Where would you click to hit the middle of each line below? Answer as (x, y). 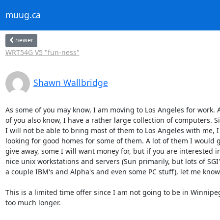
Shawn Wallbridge (70, 82)
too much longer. (33, 202)
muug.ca (23, 15)
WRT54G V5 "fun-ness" (42, 52)
